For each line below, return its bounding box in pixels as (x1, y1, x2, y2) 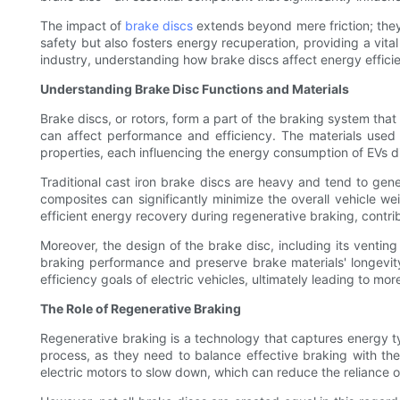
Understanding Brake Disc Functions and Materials (40, 80, 349, 96)
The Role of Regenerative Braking (40, 300, 241, 316)
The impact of (40, 17, 126, 33)
